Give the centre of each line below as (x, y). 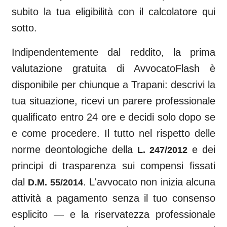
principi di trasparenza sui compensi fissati (113, 166)
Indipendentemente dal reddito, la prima (113, 52)
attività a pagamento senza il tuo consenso (113, 198)
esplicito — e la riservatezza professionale (113, 214)
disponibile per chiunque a (70, 85)
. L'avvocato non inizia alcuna (149, 182)
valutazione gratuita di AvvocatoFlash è (113, 68)
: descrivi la (190, 85)
